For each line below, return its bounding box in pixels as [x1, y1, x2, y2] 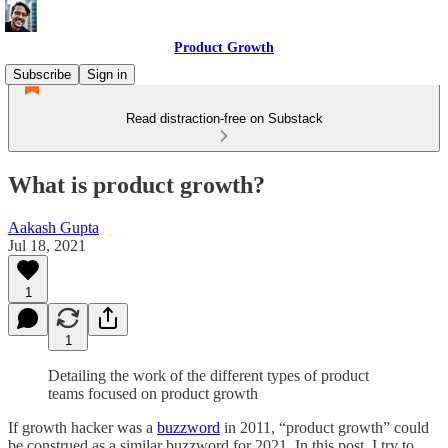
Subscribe [13, 67, 71, 82]
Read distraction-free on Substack [125, 111, 323, 126]
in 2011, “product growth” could [220, 418, 429, 436]
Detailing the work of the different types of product [48, 366, 369, 384]
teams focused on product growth [48, 384, 258, 402]
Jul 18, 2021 [8, 236, 86, 254]
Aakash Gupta [8, 218, 99, 236]
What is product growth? [8, 171, 265, 198]
